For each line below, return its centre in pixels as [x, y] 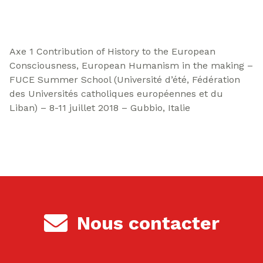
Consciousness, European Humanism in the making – [131, 65]
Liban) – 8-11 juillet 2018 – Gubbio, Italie [100, 108]
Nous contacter [148, 223]
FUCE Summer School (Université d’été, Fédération [125, 80]
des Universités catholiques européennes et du [116, 94]
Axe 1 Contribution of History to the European [112, 51]
